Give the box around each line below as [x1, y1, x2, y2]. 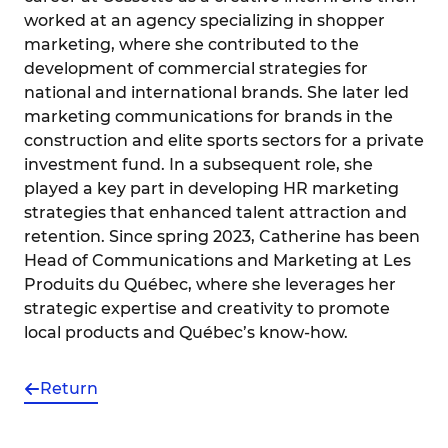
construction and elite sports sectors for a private [24, 130, 424, 150]
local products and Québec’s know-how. [24, 322, 348, 342]
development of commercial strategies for [24, 58, 368, 78]
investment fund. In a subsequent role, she [24, 154, 373, 174]
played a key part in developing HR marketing [24, 178, 399, 198]
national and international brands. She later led [24, 82, 409, 102]
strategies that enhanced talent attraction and [24, 202, 407, 222]
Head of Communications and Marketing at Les [24, 250, 411, 270]
